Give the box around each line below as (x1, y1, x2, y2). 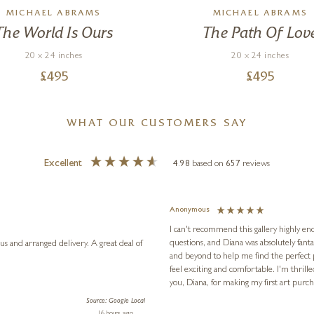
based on (192, 159, 226, 169)
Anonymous (169, 206, 210, 215)
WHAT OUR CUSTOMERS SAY (67, 118, 247, 130)
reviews (243, 159, 271, 169)
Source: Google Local (86, 298, 145, 306)
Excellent (43, 158, 82, 170)
